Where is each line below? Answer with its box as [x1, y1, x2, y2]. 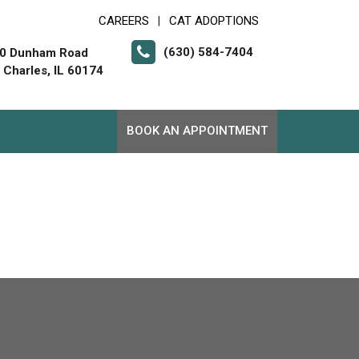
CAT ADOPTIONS [169, 14, 259, 28]
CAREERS [99, 14, 149, 28]
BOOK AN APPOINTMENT [127, 123, 268, 138]
